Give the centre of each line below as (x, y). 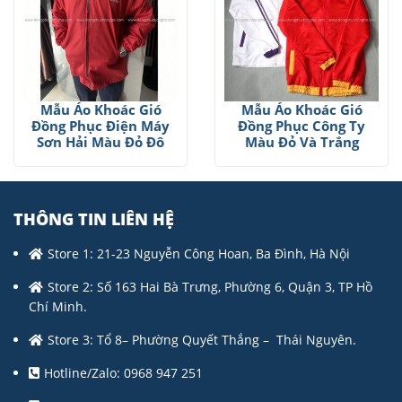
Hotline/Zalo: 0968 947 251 (123, 373)
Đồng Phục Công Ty (301, 126)
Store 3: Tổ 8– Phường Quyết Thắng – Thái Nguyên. (202, 340)
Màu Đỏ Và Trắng (301, 142)
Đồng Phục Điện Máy (100, 126)
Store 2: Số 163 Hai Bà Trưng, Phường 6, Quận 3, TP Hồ (210, 287)
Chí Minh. (58, 306)
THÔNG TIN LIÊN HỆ (94, 219)
